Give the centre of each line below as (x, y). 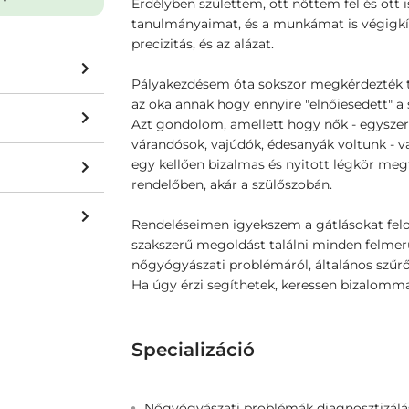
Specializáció (193, 350)
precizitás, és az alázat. (203, 44)
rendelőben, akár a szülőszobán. (232, 184)
